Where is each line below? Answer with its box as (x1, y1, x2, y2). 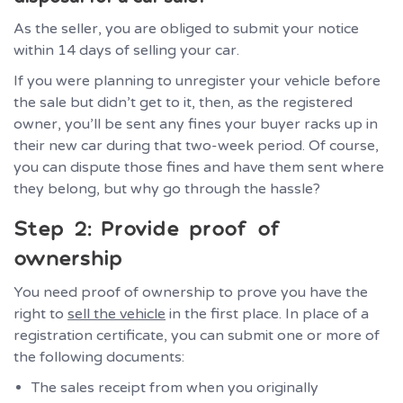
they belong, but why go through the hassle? (13, 179, 320, 198)
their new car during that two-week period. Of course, (13, 136, 379, 155)
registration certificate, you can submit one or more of (13, 326, 380, 345)
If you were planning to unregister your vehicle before (13, 71, 381, 90)
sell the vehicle (67, 304, 166, 323)
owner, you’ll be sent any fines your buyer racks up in (13, 114, 378, 133)
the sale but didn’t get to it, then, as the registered (13, 93, 353, 112)
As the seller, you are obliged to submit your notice (13, 19, 359, 38)
